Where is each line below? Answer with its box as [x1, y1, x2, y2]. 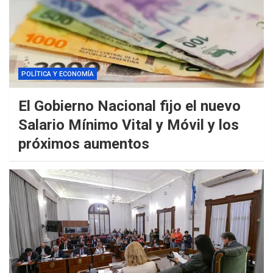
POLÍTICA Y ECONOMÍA [21, 70, 94, 79]
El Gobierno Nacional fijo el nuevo [18, 97, 241, 115]
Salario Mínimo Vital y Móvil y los [18, 116, 239, 134]
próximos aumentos [18, 135, 149, 153]
